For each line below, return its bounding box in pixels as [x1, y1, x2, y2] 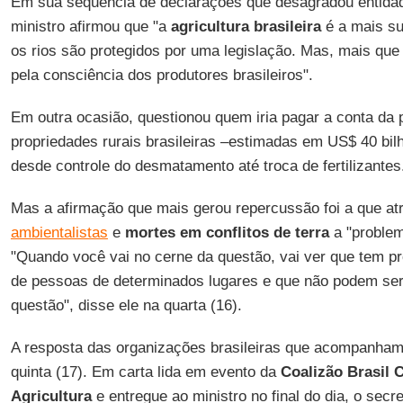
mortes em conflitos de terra [124, 224, 329, 241]
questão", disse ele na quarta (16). [10, 297, 242, 314]
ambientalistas [10, 224, 108, 241]
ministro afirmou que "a [10, 18, 171, 35]
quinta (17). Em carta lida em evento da [10, 363, 281, 381]
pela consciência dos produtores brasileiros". [10, 67, 313, 84]
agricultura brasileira [170, 18, 321, 35]
